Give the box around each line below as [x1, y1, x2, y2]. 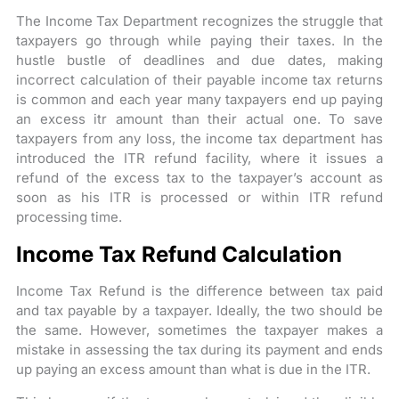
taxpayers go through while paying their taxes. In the [16, 32, 383, 49]
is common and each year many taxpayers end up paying [16, 91, 383, 108]
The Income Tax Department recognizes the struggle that [16, 12, 383, 29]
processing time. [16, 208, 123, 225]
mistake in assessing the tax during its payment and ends [16, 341, 383, 358]
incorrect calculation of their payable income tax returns [16, 71, 383, 88]
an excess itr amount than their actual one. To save [16, 110, 383, 127]
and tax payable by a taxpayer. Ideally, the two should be [16, 302, 383, 319]
